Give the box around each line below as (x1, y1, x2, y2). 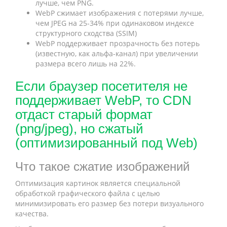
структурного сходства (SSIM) (35, 28, 137, 38)
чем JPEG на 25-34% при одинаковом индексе (35, 18, 194, 28)
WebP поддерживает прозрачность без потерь (35, 39, 200, 48)
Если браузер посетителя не (15, 79, 187, 94)
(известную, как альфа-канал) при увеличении (35, 49, 198, 58)
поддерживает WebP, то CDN (15, 93, 192, 108)
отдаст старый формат (15, 107, 153, 122)
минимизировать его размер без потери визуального (15, 199, 204, 208)
